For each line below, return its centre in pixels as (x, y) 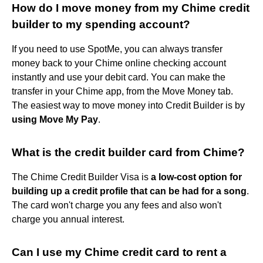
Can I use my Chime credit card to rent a (119, 252)
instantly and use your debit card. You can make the (119, 77)
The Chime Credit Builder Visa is (81, 177)
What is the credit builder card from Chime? (128, 152)
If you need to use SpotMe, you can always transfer (117, 49)
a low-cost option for (196, 177)
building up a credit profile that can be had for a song (129, 191)
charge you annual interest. (68, 219)
